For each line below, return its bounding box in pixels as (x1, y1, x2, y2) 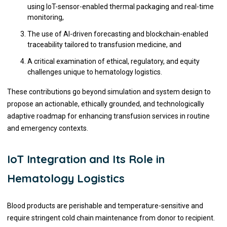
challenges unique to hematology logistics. (27, 68, 162, 76)
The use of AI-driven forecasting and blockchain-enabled (27, 30, 208, 38)
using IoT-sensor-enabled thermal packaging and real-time (27, 3, 214, 11)
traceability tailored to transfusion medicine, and (27, 41, 181, 49)
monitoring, (27, 13, 64, 21)
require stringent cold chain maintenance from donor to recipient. (7, 214, 215, 222)
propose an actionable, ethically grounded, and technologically (7, 100, 204, 108)
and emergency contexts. (7, 124, 88, 132)
